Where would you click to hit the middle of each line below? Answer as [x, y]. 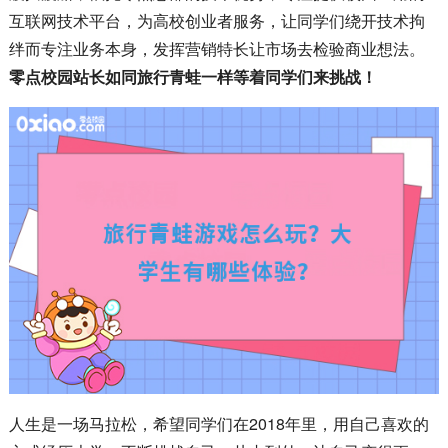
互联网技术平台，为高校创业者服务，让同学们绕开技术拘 [216, 21]
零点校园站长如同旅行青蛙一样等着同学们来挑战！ [192, 77]
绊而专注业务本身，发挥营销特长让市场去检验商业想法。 [216, 49]
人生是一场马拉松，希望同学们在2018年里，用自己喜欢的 [218, 423]
